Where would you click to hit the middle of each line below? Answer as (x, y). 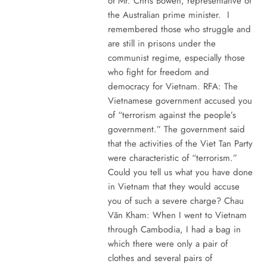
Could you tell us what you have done (180, 172)
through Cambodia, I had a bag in (174, 229)
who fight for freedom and (158, 72)
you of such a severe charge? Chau (176, 201)
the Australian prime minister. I (168, 15)
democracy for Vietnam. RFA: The (173, 86)
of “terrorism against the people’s (172, 115)
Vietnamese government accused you (180, 100)
